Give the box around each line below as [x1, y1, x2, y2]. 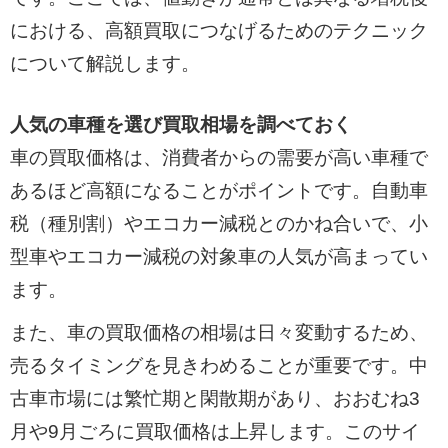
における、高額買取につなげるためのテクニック [9, 19, 428, 41]
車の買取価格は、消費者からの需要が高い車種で [9, 147, 428, 169]
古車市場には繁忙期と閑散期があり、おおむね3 [9, 387, 420, 409]
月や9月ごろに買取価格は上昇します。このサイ [9, 420, 420, 442]
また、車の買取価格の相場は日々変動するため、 [9, 321, 428, 343]
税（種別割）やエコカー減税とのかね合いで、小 [9, 213, 428, 235]
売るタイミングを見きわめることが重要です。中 [9, 354, 428, 376]
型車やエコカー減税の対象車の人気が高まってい [9, 246, 428, 268]
